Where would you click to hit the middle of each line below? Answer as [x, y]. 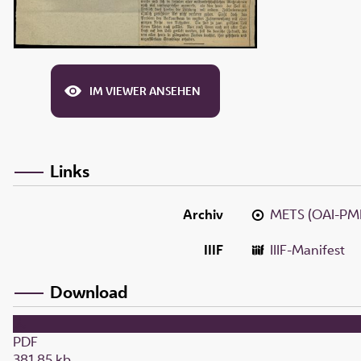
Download [89, 291]
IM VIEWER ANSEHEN [145, 91]
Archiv [203, 214]
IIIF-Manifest [308, 249]
